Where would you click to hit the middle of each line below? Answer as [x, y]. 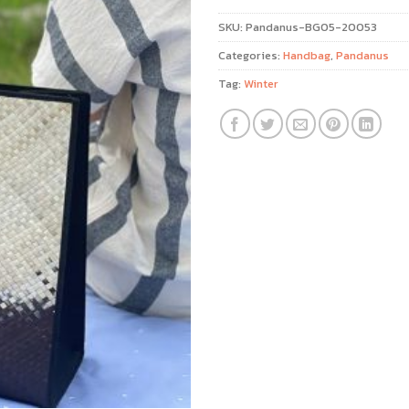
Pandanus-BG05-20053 [311, 26]
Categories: [251, 55]
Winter [261, 83]
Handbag [307, 55]
